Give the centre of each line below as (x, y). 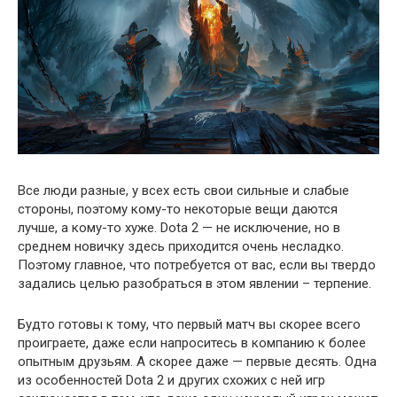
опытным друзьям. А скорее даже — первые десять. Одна (197, 361)
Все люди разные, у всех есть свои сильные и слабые (183, 190)
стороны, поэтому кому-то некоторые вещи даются (178, 209)
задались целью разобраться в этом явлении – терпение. (195, 283)
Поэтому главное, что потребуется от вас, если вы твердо (197, 265)
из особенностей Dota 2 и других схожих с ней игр (171, 380)
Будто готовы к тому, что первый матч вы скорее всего (189, 324)
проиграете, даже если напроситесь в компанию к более (192, 343)
